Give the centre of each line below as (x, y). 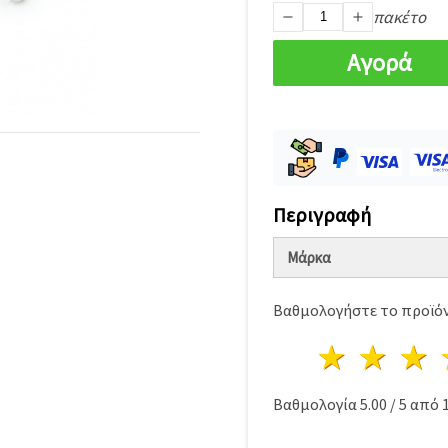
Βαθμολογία (316, 403)
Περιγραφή (322, 214)
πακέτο (399, 16)
